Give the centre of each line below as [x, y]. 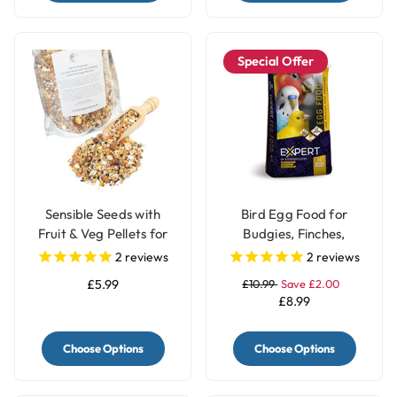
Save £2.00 [310, 283]
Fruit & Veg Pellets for [103, 234]
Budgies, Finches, [294, 234]
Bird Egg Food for [294, 214]
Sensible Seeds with [103, 214]
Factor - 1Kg [294, 273]
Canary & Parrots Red [294, 253]
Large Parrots [103, 253]
